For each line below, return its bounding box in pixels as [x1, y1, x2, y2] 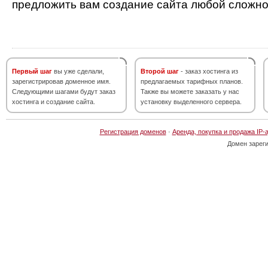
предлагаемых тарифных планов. [141, 78, 243, 85]
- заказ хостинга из [179, 68, 238, 75]
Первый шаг [12, 68, 52, 75]
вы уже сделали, [52, 68, 104, 75]
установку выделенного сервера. [141, 98, 242, 105]
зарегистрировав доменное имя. [12, 78, 111, 85]
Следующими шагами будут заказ [12, 88, 115, 95]
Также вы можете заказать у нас [141, 88, 239, 95]
